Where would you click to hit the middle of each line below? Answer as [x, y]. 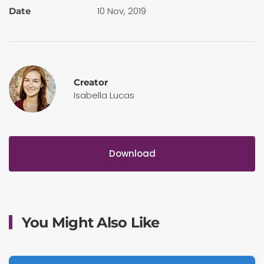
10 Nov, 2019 [122, 11]
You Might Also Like [89, 222]
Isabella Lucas [104, 95]
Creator [91, 82]
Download [132, 153]
